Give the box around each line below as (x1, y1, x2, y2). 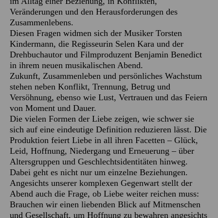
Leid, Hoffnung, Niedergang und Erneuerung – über (10, 145, 194, 156)
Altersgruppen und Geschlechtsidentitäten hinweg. (10, 156, 188, 166)
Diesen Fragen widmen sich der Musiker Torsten (10, 28, 182, 38)
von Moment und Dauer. (10, 103, 96, 113)
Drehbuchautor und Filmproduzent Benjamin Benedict (10, 49, 202, 59)
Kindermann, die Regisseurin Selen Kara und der (10, 38, 183, 49)
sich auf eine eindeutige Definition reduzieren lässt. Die (10, 124, 207, 134)
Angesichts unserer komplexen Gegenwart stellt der (10, 178, 192, 188)
